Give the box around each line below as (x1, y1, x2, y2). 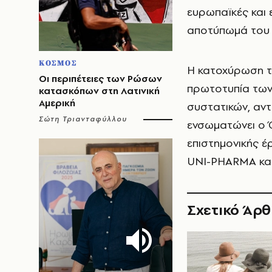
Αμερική (39, 97, 75, 109)
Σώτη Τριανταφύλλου (39, 114, 127, 124)
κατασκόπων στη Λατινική (39, 84, 160, 97)
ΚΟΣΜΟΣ (39, 58, 77, 68)
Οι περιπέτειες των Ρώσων (39, 72, 162, 85)
